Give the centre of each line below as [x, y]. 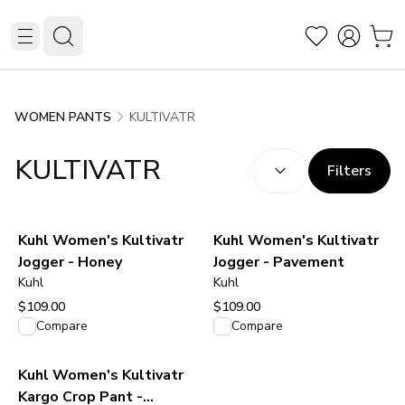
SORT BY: [280, 157]
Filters [349, 171]
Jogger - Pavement [279, 262]
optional [340, 157]
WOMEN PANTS [63, 117]
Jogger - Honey [70, 262]
